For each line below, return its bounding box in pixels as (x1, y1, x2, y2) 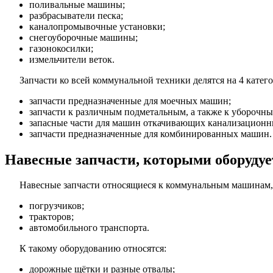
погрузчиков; (29, 200, 84, 211)
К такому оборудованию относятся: (19, 243, 166, 254)
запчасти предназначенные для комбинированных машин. (29, 128, 272, 139)
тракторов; (29, 211, 74, 222)
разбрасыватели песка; (29, 10, 123, 21)
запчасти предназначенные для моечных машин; (29, 95, 231, 106)
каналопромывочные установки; (29, 21, 165, 32)
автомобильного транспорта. (29, 222, 149, 233)
